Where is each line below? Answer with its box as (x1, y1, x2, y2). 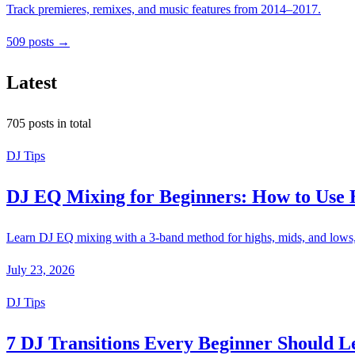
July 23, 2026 (6, 263, 74, 277)
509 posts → (6, 35, 70, 49)
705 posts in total (6, 116, 91, 131)
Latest (6, 72, 57, 94)
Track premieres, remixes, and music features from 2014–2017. (6, 2, 321, 17)
